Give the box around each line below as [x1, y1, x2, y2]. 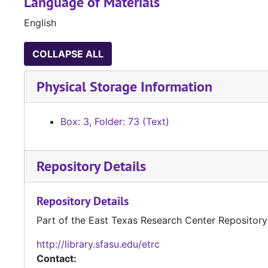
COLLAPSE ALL [32, 48, 103, 60]
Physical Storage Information [36, 77, 212, 96]
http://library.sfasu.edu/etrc [36, 238, 160, 251]
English [24, 17, 56, 29]
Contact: [36, 252, 77, 265]
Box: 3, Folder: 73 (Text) [60, 115, 169, 128]
